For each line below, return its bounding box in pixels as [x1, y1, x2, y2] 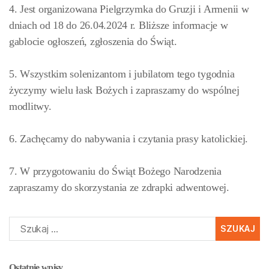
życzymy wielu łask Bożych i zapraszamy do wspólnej [9, 84, 240, 96]
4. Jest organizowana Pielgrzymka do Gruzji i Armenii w [9, 3, 249, 15]
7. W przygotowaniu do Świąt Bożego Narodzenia [9, 165, 222, 177]
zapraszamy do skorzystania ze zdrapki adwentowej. [9, 181, 229, 193]
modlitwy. [9, 100, 52, 112]
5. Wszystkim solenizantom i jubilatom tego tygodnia [9, 68, 235, 80]
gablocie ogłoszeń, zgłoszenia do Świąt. [9, 35, 177, 47]
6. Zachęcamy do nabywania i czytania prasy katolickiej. [9, 133, 249, 145]
